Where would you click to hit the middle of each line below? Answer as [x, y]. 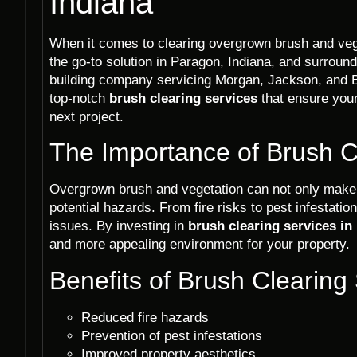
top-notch [79, 98]
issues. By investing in [119, 226]
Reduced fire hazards [145, 317]
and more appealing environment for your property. [200, 245]
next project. [86, 117]
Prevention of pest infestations [172, 335]
